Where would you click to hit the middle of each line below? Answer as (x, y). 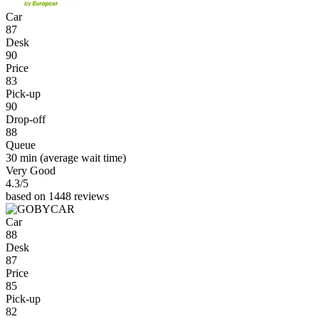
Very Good (31, 170)
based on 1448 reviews (57, 196)
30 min (21, 157)
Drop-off (26, 119)
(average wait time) (82, 157)
